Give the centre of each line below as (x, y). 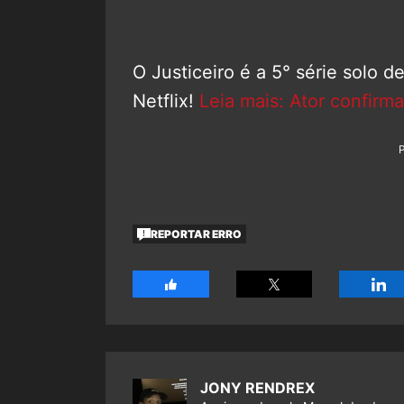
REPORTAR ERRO (197, 234)
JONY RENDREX (257, 388)
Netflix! (166, 101)
